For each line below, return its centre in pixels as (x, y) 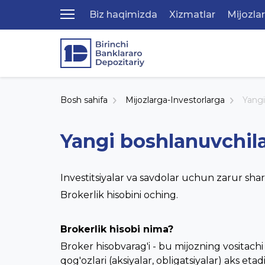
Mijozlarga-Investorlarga (175, 100)
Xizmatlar (192, 14)
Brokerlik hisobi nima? (117, 229)
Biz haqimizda (123, 14)
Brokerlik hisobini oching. (119, 195)
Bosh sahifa (84, 100)
